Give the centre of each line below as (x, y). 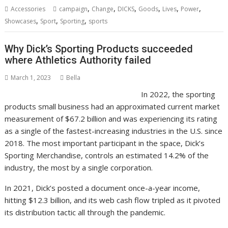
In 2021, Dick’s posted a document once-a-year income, (103, 188)
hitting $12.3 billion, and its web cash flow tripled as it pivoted (113, 200)
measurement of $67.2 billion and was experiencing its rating (111, 119)
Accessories (28, 9)
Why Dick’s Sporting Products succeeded (99, 49)
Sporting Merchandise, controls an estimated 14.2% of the (107, 155)
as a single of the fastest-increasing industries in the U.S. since (114, 131)
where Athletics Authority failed (78, 60)
